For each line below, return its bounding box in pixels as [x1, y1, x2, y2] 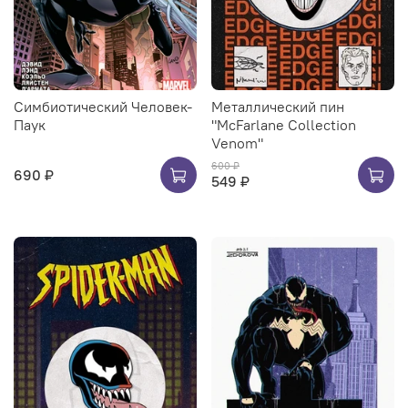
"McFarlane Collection [211, 116, 356, 135]
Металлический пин [211, 97, 344, 117]
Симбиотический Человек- [14, 97, 192, 117]
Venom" [211, 134, 263, 153]
